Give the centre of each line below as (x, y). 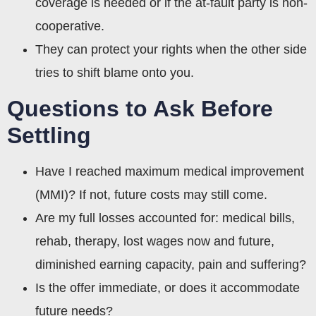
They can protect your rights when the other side (171, 49)
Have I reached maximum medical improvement (170, 171)
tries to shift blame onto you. (115, 72)
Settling (49, 135)
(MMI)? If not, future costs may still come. (151, 194)
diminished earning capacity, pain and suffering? (171, 264)
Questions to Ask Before (140, 108)
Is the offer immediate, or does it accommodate (168, 287)
